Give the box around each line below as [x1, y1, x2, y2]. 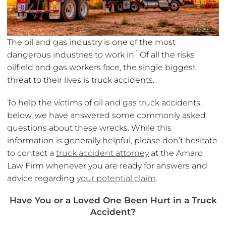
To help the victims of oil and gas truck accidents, [7, 98, 202, 108]
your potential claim [77, 174, 156, 184]
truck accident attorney [56, 148, 149, 158]
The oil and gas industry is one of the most [7, 37, 176, 47]
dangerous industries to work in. [7, 50, 136, 60]
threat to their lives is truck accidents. [7, 75, 154, 85]
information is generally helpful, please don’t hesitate [7, 136, 217, 146]
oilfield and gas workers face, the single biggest [7, 63, 196, 73]
